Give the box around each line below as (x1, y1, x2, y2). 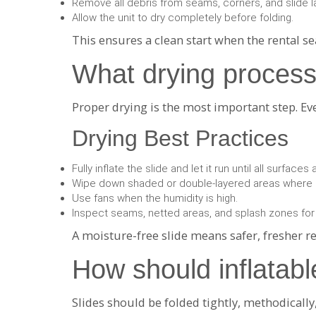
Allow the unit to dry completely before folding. (72, 11, 293, 24)
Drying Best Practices (72, 126, 288, 151)
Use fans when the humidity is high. (72, 191, 238, 205)
